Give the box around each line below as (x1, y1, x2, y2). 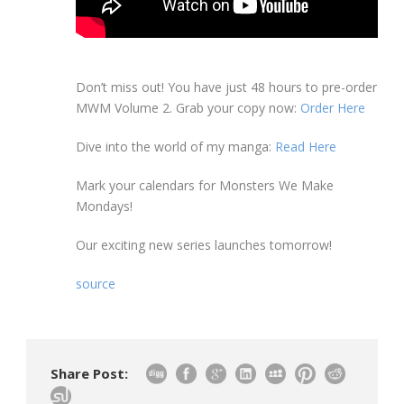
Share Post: (50, 364, 128, 383)
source (76, 275, 115, 293)
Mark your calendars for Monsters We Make (76, 177, 334, 195)
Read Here (275, 138, 336, 156)
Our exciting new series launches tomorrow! (76, 236, 332, 254)
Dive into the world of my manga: (76, 138, 275, 156)
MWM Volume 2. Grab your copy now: (76, 99, 300, 117)
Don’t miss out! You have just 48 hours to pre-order (76, 78, 377, 96)
